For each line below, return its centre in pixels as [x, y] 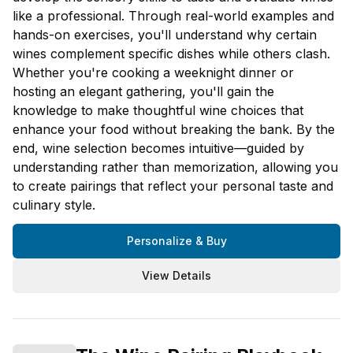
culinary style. [54, 204]
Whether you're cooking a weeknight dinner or [153, 72]
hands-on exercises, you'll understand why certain [165, 34]
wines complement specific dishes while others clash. [171, 53]
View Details [176, 275]
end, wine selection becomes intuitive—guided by [158, 148]
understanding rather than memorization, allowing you [175, 167]
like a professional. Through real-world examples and [173, 15]
